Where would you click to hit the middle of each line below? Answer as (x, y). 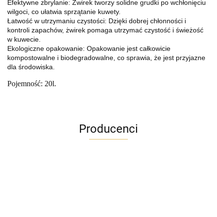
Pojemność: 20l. (32, 84)
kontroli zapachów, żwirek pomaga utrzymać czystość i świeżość (105, 30)
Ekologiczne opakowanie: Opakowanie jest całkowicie (89, 49)
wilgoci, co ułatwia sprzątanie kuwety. (64, 12)
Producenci (108, 129)
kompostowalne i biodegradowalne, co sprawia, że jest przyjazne (106, 58)
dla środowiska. (31, 67)
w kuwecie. (24, 39)
